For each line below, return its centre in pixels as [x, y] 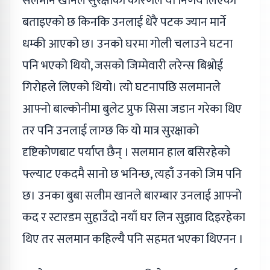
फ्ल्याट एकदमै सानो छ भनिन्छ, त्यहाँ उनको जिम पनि [132, 174]
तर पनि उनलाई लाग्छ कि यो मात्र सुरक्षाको [111, 130]
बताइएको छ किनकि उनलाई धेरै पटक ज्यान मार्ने [124, 22]
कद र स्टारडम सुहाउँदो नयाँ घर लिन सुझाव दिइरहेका [134, 217]
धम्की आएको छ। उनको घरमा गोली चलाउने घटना [127, 44]
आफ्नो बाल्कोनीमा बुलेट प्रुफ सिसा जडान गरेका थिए [132, 109]
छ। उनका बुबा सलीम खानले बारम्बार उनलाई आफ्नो [132, 196]
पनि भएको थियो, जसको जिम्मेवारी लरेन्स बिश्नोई [123, 65]
